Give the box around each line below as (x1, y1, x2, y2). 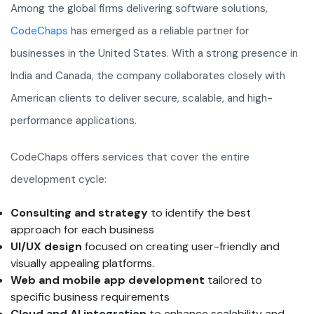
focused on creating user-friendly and (82, 239, 280, 254)
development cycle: (11, 172, 107, 187)
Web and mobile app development (11, 273, 205, 288)
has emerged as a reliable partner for (68, 24, 249, 39)
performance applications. (11, 114, 137, 128)
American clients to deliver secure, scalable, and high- (11, 91, 273, 106)
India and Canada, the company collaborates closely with (11, 69, 285, 83)
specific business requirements (11, 289, 170, 305)
